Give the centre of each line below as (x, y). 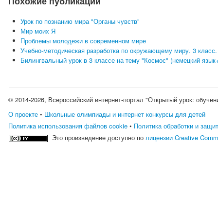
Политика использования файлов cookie (68, 126)
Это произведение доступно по (99, 137)
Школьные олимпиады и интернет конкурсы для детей (125, 114)
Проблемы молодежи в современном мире (83, 41)
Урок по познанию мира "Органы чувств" (80, 21)
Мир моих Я (38, 31)
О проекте (23, 114)
